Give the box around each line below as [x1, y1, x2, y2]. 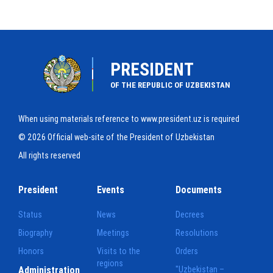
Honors [18, 245, 44, 257]
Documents [175, 183, 222, 196]
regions [97, 257, 124, 269]
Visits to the [97, 245, 141, 257]
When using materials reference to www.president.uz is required [18, 113, 239, 124]
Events [97, 183, 125, 196]
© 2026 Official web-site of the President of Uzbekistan [18, 131, 214, 143]
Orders [175, 245, 199, 257]
